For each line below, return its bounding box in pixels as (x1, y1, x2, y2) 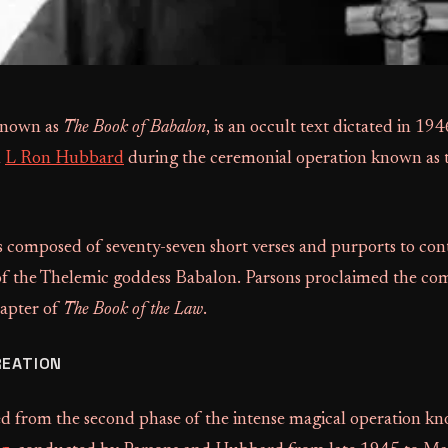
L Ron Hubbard (5, 149, 124, 168)
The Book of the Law (63, 300, 203, 319)
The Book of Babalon (63, 118, 206, 137)
